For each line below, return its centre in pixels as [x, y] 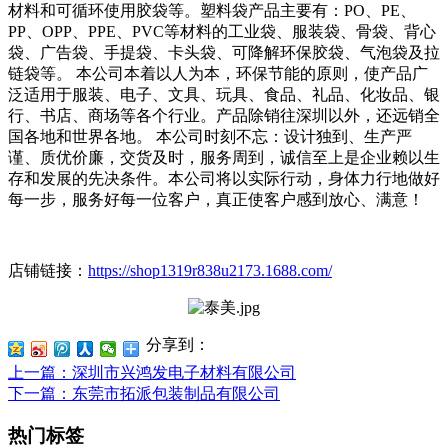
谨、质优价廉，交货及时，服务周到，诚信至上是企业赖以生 [224, 157]
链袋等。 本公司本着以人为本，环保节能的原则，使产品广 [218, 73]
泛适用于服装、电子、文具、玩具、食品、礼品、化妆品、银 [224, 94]
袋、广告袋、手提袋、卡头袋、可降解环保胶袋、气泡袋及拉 [224, 52]
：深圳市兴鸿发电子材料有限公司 [176, 372]
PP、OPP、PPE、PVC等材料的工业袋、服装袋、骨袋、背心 [222, 31]
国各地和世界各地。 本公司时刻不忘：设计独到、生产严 [210, 136]
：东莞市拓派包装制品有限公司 [168, 393]
